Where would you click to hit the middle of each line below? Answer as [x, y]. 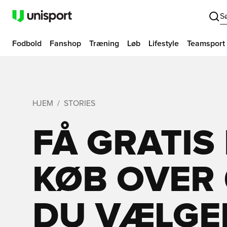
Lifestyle [164, 44]
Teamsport [206, 44]
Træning [104, 44]
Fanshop [65, 44]
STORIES [80, 103]
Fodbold [27, 44]
